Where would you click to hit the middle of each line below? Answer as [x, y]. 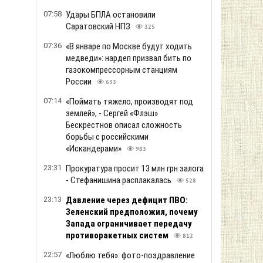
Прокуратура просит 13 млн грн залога [135, 168]
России [80, 82]
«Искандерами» [95, 149]
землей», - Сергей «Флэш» [112, 113]
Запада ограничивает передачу [129, 224]
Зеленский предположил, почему [132, 212]
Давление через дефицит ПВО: [127, 200]
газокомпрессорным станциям [122, 70]
